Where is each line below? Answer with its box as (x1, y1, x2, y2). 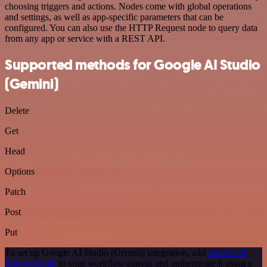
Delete (5, 105, 29, 116)
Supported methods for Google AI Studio (5, 55, 260, 75)
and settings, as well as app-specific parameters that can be (5, 11, 223, 22)
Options (5, 166, 35, 177)
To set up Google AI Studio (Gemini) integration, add (5, 247, 208, 258)
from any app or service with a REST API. (5, 33, 165, 44)
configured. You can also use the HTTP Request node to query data (5, 22, 257, 33)
